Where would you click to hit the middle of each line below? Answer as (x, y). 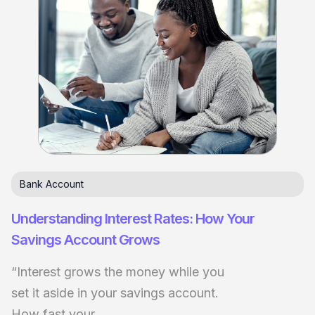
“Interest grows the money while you (118, 272)
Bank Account (52, 184)
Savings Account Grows (85, 240)
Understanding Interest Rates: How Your (133, 219)
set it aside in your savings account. (115, 293)
